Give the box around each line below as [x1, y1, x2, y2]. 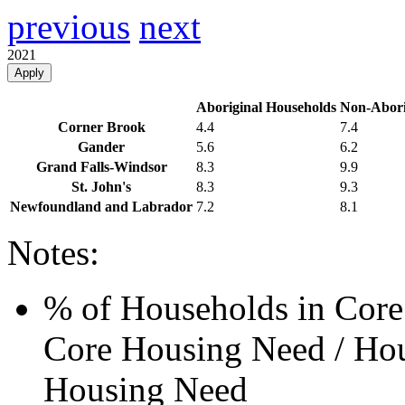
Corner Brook [57, 119, 146, 136]
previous [7, 7, 130, 47]
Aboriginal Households [196, 99, 336, 116]
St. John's [71, 179, 131, 195]
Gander [78, 139, 125, 155]
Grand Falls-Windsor [35, 159, 167, 175]
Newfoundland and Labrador [10, 199, 193, 215]
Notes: [7, 233, 99, 273]
